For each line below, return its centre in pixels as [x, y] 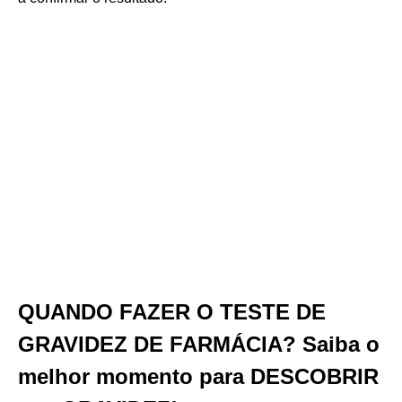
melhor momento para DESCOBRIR [198, 376]
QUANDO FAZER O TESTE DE [172, 312]
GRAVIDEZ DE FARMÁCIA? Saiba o [199, 344]
